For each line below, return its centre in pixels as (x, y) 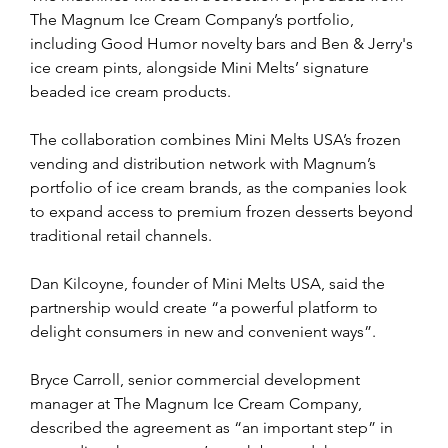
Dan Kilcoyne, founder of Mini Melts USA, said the (209, 283)
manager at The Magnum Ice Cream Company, (198, 403)
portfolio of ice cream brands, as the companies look (220, 187)
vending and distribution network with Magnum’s (205, 163)
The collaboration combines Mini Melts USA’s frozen (217, 139)
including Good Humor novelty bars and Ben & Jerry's (223, 43)
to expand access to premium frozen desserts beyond (223, 211)
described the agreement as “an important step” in (213, 427)
